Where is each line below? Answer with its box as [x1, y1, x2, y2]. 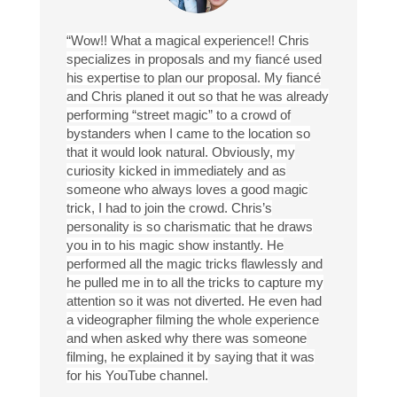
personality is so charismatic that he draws [66, 219, 313, 235]
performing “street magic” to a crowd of [66, 107, 291, 123]
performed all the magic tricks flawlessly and [66, 256, 323, 272]
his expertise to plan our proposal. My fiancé [66, 70, 321, 86]
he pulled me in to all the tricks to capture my [66, 275, 323, 291]
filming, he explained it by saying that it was [66, 349, 315, 365]
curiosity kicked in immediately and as [66, 163, 286, 179]
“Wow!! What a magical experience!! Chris [66, 33, 309, 49]
